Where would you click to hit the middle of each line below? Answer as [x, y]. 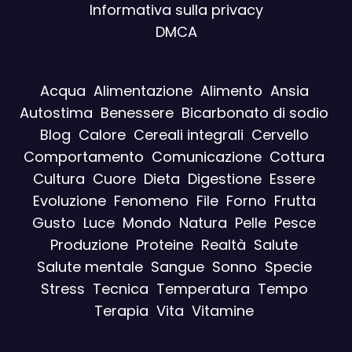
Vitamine [223, 311]
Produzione [89, 245]
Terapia [121, 311]
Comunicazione [207, 157]
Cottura [297, 157]
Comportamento [84, 157]
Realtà [224, 245]
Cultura [59, 179]
